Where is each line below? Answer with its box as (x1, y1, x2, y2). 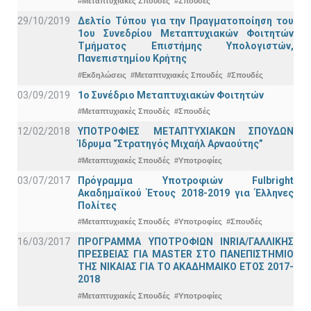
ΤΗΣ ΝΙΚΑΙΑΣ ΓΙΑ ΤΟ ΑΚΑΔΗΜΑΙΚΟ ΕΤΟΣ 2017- (78, 261, 294, 273)
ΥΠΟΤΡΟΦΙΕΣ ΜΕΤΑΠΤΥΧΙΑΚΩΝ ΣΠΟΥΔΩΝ (78, 126, 294, 137)
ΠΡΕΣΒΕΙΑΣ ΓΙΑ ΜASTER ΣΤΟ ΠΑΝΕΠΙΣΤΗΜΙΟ (78, 249, 294, 260)
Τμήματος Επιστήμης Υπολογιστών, (78, 40, 294, 52)
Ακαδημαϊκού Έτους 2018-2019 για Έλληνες (78, 187, 294, 199)
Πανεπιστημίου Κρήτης (78, 53, 187, 65)
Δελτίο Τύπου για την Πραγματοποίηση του (78, 15, 294, 27)
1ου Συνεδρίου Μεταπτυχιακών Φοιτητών (78, 28, 294, 40)
